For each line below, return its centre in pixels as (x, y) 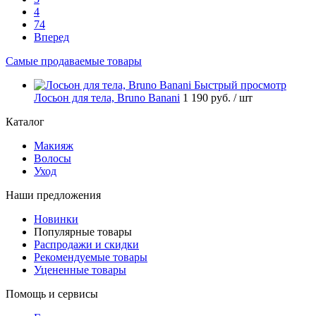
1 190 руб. (208, 97)
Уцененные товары (80, 269)
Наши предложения (53, 195)
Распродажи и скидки (86, 244)
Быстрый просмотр (240, 85)
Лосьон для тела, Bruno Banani (107, 97)
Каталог (25, 121)
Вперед (51, 37)
